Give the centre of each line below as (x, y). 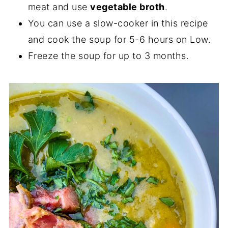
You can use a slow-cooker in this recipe (118, 23)
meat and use (59, 7)
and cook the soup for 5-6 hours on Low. (119, 40)
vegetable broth (127, 7)
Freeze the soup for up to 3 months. (108, 56)
